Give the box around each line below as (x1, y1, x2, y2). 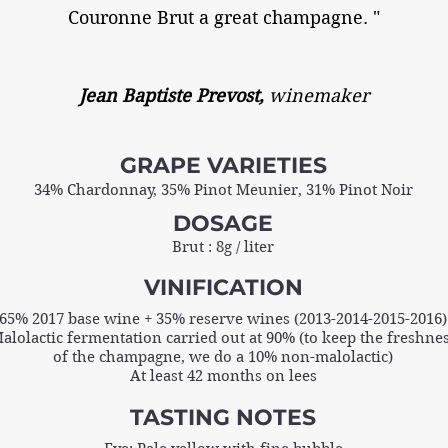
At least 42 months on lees (129, 366, 317, 385)
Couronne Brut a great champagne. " (68, 6, 380, 28)
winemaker (269, 84, 369, 106)
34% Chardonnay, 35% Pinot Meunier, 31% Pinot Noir (33, 180, 413, 199)
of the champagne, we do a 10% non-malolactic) (53, 347, 393, 366)
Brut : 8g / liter (172, 237, 274, 256)
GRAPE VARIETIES (119, 151, 327, 179)
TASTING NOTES (130, 403, 316, 431)
